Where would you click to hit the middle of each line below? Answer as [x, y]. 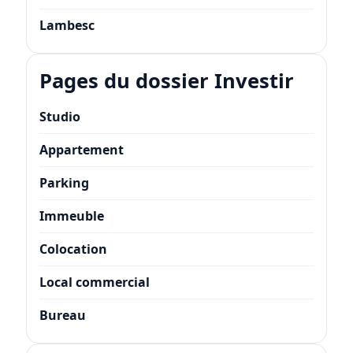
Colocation [73, 249]
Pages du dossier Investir [166, 80]
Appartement [81, 149]
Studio [59, 116]
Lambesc [67, 25]
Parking [64, 182]
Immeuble [71, 216]
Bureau [62, 315]
